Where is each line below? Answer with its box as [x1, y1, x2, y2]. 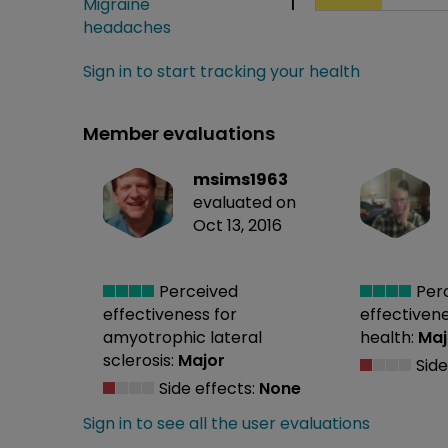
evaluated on [193, 190, 296, 214]
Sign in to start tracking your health [83, 59, 360, 83]
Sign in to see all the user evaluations [83, 412, 370, 436]
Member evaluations [83, 120, 275, 146]
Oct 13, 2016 [193, 213, 282, 237]
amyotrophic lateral [103, 326, 262, 350]
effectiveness [103, 303, 214, 327]
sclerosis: [103, 349, 174, 373]
